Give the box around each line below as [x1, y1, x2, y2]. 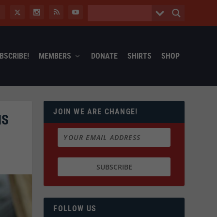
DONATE [91, 51, 118, 61]
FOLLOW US [53, 204, 97, 214]
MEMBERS [38, 51, 71, 61]
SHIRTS [127, 51, 152, 61]
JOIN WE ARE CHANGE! [53, 107, 138, 116]
